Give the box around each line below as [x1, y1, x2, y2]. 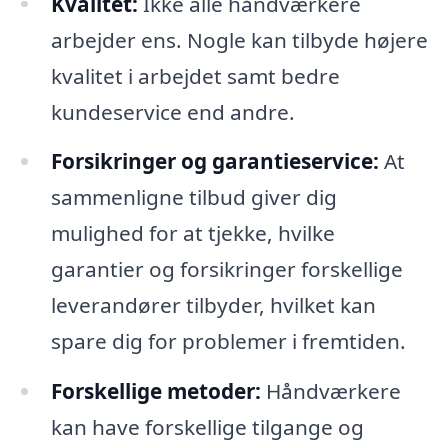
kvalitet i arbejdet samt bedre [50, 61, 340, 90]
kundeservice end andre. [50, 97, 295, 126]
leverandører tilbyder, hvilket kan [50, 291, 376, 320]
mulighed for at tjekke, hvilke [50, 219, 335, 248]
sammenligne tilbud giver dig [50, 183, 337, 212]
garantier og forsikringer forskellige [50, 255, 403, 284]
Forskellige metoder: [50, 377, 261, 406]
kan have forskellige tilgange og [50, 413, 364, 442]
